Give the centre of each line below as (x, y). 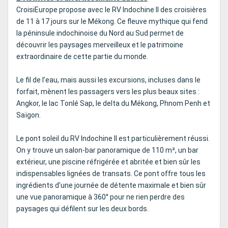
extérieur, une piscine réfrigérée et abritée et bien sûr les (108, 162)
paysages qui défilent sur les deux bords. (82, 209)
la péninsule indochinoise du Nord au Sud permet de (100, 33)
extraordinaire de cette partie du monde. (82, 57)
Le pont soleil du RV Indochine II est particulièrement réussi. (113, 139)
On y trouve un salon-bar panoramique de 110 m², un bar (107, 150)
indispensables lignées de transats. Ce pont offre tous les (111, 174)
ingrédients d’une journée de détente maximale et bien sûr (111, 186)
